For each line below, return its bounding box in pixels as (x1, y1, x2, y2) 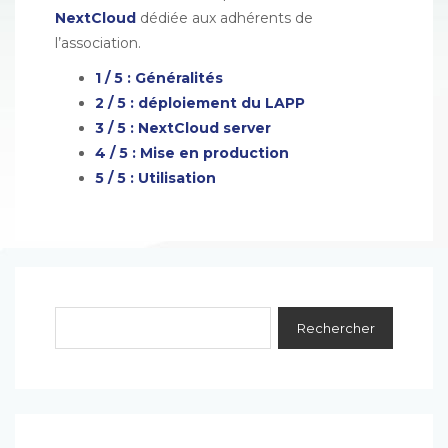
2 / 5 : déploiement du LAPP (95, 94, 305, 112)
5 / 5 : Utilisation (95, 169, 216, 187)
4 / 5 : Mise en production (95, 144, 289, 162)
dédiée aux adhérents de (136, 9, 313, 27)
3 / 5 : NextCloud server (95, 119, 271, 137)
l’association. (55, 34, 141, 52)
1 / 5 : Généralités (95, 69, 223, 87)
